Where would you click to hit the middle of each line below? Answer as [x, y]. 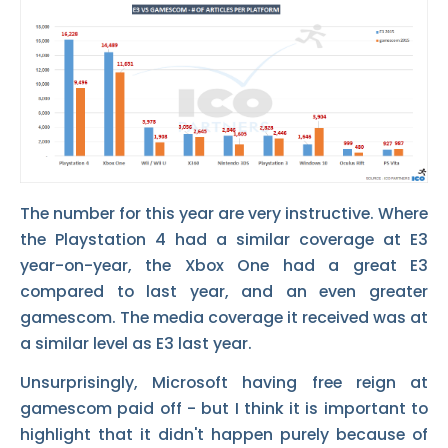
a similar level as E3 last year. [136, 344]
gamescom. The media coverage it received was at [224, 318]
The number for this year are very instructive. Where [224, 214]
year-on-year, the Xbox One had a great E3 [224, 266]
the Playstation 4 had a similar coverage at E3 [224, 240]
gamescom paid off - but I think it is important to [224, 409]
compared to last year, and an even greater [224, 292]
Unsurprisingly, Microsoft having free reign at [224, 383]
